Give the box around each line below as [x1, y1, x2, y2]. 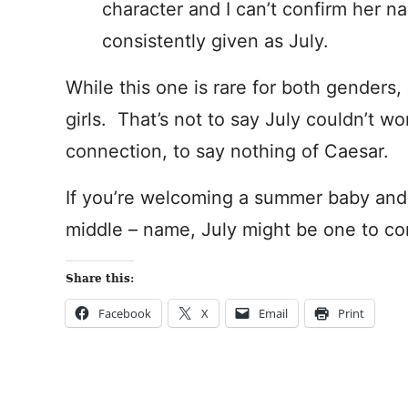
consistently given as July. [102, 30, 329, 52]
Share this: [66, 272, 134, 285]
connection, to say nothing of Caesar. [66, 140, 389, 162]
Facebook [98, 305, 151, 321]
